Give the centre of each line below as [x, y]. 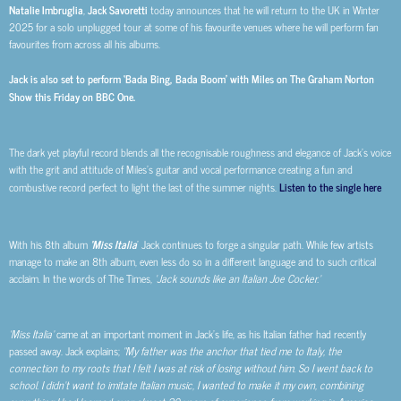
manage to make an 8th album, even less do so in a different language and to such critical [192, 261]
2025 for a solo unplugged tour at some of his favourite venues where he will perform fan [194, 27]
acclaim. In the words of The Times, [81, 278]
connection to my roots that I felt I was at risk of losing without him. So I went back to [191, 368]
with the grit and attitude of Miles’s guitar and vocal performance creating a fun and [181, 170]
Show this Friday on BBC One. [72, 96]
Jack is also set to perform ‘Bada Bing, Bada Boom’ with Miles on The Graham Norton [192, 78]
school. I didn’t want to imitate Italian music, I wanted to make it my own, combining [186, 385]
